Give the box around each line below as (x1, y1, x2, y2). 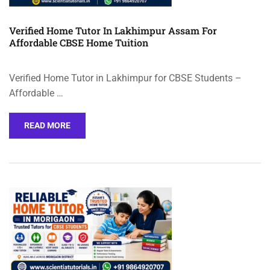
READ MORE (24, 121, 71, 131)
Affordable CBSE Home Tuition (9, 36, 148, 49)
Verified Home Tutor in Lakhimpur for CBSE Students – (9, 72, 242, 84)
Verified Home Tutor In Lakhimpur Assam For (9, 24, 217, 37)
